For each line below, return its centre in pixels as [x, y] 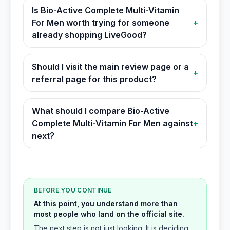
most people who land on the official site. [109, 214]
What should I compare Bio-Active [101, 111]
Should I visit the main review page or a [110, 67]
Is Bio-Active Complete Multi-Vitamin [106, 10]
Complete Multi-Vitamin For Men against [112, 123]
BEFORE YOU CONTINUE [73, 190]
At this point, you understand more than [106, 204]
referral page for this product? [94, 79]
